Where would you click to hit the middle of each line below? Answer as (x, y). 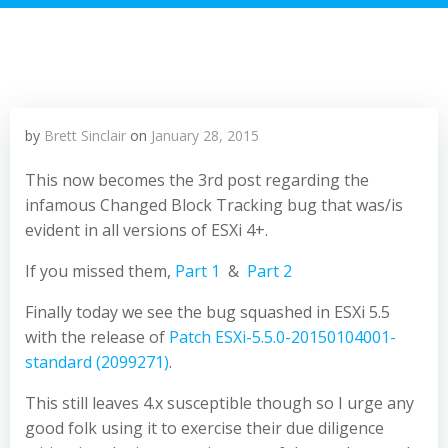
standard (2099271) (97, 362)
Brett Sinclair (85, 135)
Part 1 (197, 271)
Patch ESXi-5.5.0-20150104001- (282, 337)
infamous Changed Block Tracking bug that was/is (214, 205)
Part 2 (269, 271)
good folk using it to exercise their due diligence (204, 428)
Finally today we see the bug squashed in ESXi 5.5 (207, 312)
